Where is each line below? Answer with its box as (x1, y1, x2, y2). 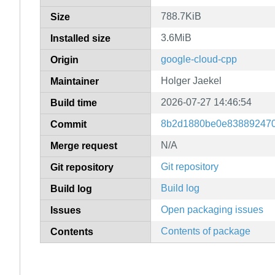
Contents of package (161, 225, 250, 236)
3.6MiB (161, 32, 192, 43)
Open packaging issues (161, 204, 263, 215)
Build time (50, 97, 97, 108)
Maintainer (50, 76, 99, 87)
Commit (50, 118, 87, 130)
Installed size (50, 33, 110, 44)
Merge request (50, 140, 117, 151)
